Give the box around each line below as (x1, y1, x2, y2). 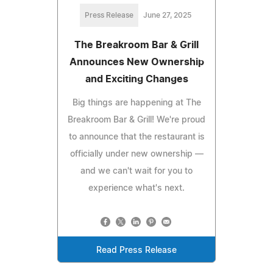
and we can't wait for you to (80, 166, 193, 175)
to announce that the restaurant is (68, 132, 205, 141)
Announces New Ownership (69, 57, 204, 67)
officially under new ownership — (69, 149, 204, 158)
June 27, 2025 (143, 11, 191, 19)
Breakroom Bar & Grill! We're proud (68, 115, 205, 124)
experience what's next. (88, 183, 185, 193)
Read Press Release (96, 246, 177, 255)
